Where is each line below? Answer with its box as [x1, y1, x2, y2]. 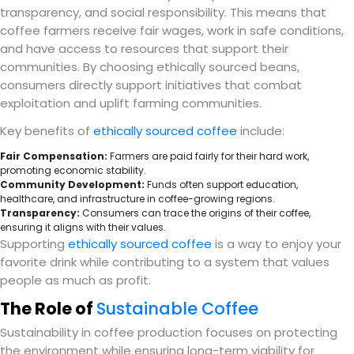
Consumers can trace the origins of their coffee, [80, 205, 311, 220]
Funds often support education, [145, 177, 298, 191]
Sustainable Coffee [96, 296, 258, 320]
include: [237, 122, 284, 139]
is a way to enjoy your [212, 235, 341, 252]
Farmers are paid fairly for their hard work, [107, 149, 309, 163]
